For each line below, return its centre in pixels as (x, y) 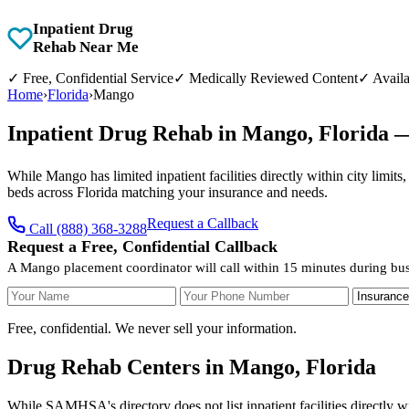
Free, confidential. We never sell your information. (152, 328)
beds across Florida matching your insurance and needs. (168, 192)
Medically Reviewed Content (272, 78)
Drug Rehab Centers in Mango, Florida (192, 367)
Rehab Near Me (86, 47)
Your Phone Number (239, 293)
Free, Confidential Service (96, 78)
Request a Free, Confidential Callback (142, 246)
